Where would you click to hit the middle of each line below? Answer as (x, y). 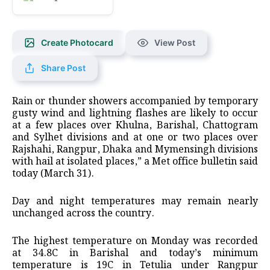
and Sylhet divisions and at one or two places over (135, 137)
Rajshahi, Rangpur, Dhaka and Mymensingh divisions (135, 149)
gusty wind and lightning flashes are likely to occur (135, 113)
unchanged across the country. (83, 213)
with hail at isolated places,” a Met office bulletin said (135, 162)
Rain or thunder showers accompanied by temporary (135, 101)
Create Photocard (77, 42)
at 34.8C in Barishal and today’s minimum (135, 253)
